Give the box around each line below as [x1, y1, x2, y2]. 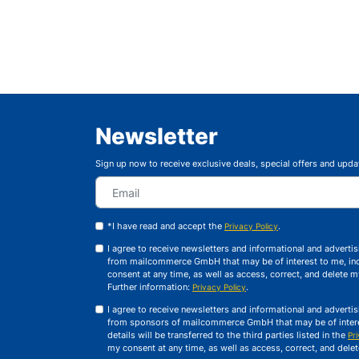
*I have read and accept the [107, 220, 224, 232]
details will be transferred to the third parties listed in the [107, 329, 348, 341]
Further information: [107, 281, 192, 292]
